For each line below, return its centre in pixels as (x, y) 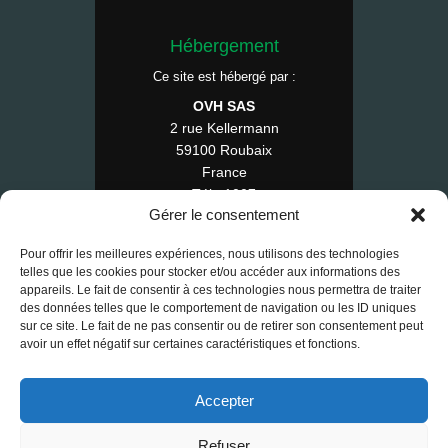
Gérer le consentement (224, 214)
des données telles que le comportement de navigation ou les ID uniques (218, 308)
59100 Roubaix (224, 150)
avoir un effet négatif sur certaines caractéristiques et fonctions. (190, 344)
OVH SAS (224, 106)
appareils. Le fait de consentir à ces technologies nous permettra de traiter (220, 290)
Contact (138, 319)
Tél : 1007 (224, 194)
